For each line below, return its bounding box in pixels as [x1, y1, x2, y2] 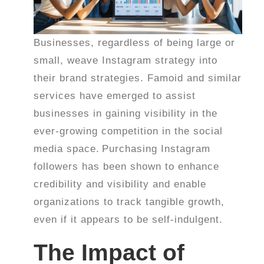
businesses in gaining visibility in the [34, 107, 218, 119]
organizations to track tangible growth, [34, 196, 225, 207]
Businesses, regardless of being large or [34, 37, 236, 48]
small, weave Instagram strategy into [34, 54, 218, 66]
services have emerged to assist [34, 90, 196, 101]
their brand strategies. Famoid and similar [34, 72, 242, 84]
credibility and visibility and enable [34, 178, 207, 190]
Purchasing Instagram [102, 143, 211, 154]
